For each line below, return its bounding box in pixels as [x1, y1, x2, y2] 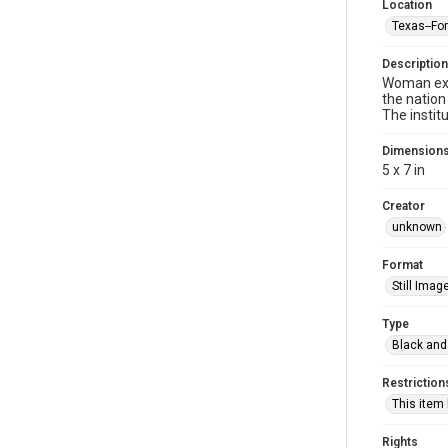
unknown [392, 220, 442, 234]
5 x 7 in [382, 162, 425, 178]
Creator [382, 199, 425, 213]
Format [382, 258, 423, 272]
